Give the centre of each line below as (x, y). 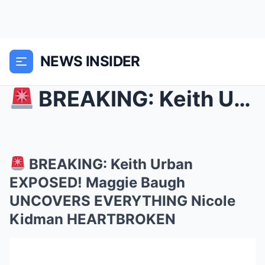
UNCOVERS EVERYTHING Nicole (122, 201)
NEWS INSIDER (90, 61)
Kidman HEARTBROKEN (93, 219)
